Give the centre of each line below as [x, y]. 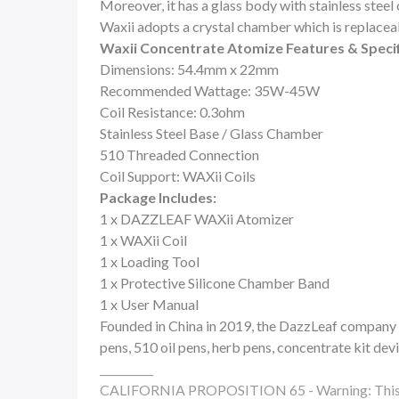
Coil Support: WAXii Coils [178, 176]
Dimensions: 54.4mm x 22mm [189, 69]
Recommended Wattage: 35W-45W [210, 91]
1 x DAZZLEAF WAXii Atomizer [197, 219]
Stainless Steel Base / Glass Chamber [212, 134]
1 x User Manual [149, 305]
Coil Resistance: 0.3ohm [172, 112]
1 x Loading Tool [150, 262]
